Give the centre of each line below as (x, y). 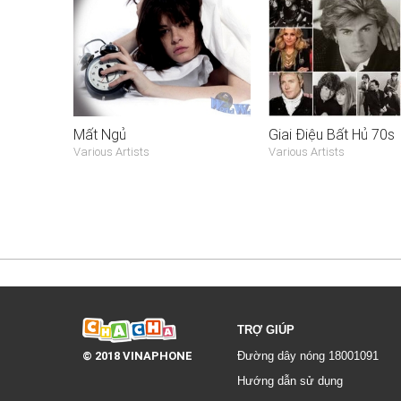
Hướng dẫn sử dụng (290, 380)
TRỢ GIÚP (266, 329)
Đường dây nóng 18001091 (308, 355)
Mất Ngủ (100, 134)
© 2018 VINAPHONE (137, 355)
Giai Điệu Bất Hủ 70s (331, 134)
